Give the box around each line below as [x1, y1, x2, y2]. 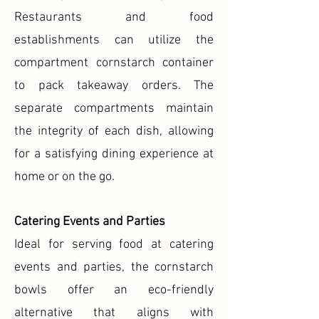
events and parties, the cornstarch [14, 260, 214, 275]
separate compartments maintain [14, 101, 214, 116]
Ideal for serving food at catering [14, 237, 214, 252]
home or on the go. [14, 169, 115, 184]
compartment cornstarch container [14, 56, 214, 70]
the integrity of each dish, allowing [14, 124, 214, 139]
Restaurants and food [14, 10, 214, 25]
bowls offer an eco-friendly [14, 283, 214, 298]
